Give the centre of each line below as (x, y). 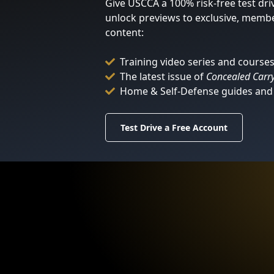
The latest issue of (163, 76)
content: (125, 32)
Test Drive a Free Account (174, 128)
